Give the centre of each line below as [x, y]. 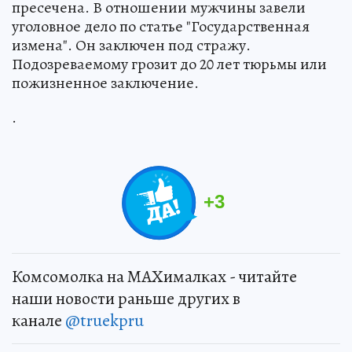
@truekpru [104, 321]
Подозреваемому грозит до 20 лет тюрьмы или [169, 64]
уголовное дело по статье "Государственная [161, 27]
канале [38, 321]
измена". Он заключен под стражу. [131, 46]
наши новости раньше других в [126, 299]
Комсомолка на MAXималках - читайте [154, 277]
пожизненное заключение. [105, 83]
